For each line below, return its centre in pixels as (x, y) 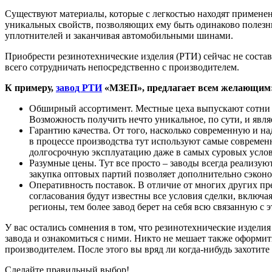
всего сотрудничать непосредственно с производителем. (122, 67)
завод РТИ (79, 87)
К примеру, (30, 87)
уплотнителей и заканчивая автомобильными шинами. (119, 35)
